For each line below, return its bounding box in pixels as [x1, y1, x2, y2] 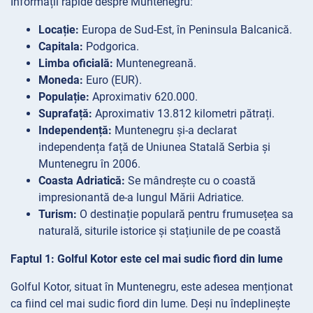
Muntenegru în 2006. [38, 156, 140, 170]
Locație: [38, 22, 79, 36]
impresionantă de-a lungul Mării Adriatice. [38, 190, 244, 204]
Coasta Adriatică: [38, 173, 125, 187]
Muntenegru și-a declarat [112, 123, 237, 137]
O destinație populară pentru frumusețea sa [77, 207, 293, 221]
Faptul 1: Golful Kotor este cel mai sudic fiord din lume [10, 252, 283, 265]
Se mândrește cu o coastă [125, 173, 256, 187]
